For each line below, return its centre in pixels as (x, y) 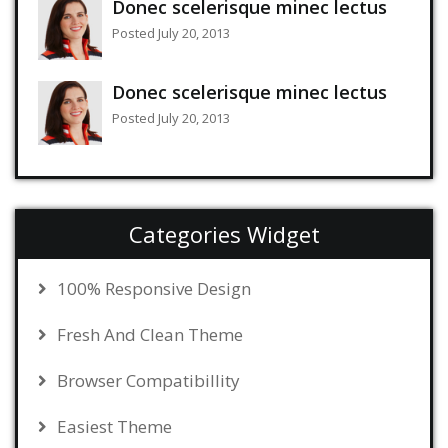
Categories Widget (224, 233)
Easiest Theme (114, 426)
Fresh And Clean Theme (150, 334)
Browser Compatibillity (148, 380)
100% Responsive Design (154, 288)
